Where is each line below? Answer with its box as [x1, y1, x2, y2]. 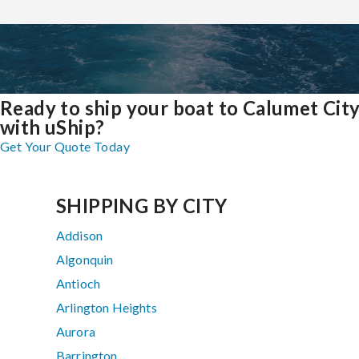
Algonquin [56, 252, 114, 268]
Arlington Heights [56, 300, 157, 316]
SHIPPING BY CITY [56, 194, 228, 218]
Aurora [56, 324, 95, 340]
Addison [56, 228, 103, 244]
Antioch [56, 276, 101, 292]
